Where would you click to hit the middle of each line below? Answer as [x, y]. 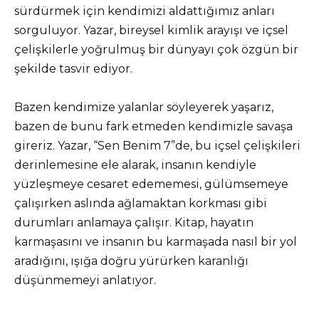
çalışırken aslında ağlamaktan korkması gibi [141, 203]
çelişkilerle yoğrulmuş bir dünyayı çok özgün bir [156, 49]
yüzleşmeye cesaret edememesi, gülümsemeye [151, 184]
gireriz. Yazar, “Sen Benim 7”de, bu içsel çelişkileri [157, 145]
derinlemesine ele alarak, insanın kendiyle [135, 164]
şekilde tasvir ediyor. [73, 68]
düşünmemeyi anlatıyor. [85, 280]
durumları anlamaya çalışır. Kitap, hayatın [134, 222]
